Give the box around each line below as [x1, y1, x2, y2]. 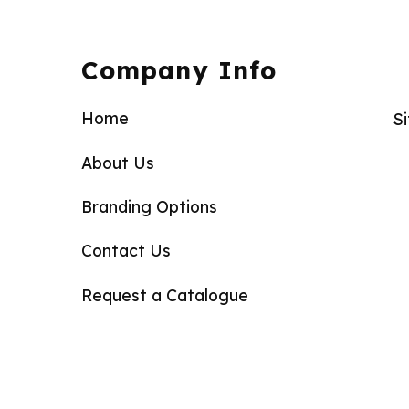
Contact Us [81, 240, 172, 261]
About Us [81, 152, 155, 173]
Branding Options [81, 195, 218, 216]
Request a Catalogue [81, 284, 249, 305]
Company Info [81, 54, 277, 86]
